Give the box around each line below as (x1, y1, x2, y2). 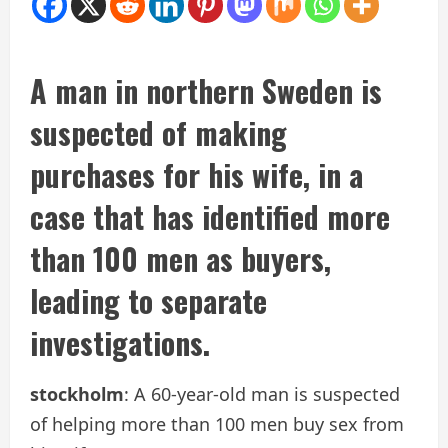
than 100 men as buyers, (30, 235, 331, 281)
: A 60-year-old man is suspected (124, 381, 400, 406)
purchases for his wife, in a (30, 151, 363, 197)
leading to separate (30, 277, 267, 323)
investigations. (30, 319, 210, 365)
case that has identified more (30, 193, 390, 239)
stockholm (30, 381, 124, 406)
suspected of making (30, 109, 287, 155)
